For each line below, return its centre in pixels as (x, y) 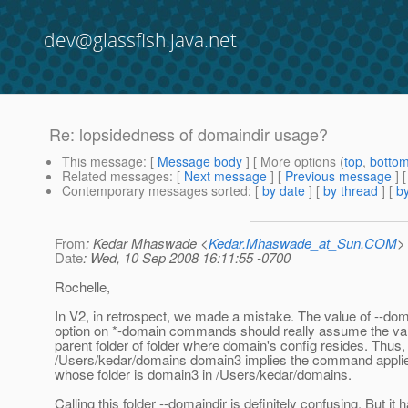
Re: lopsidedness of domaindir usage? (189, 134)
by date (284, 191)
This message (102, 162)
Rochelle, (82, 287)
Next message (225, 176)
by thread (351, 191)
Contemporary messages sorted (155, 191)
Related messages (116, 176)
